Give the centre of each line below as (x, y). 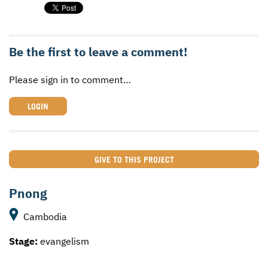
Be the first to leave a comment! (98, 52)
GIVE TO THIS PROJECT (134, 159)
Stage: (23, 241)
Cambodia (44, 217)
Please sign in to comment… (70, 80)
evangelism (63, 241)
